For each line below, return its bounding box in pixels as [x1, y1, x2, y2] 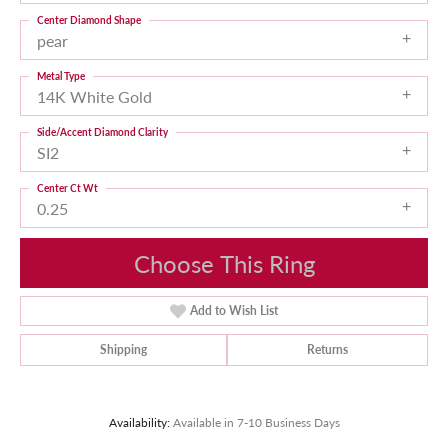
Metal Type [37, 69, 85, 83]
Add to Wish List [190, 302, 279, 320]
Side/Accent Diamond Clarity [37, 125, 168, 139]
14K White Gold [37, 85, 152, 108]
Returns [307, 341, 348, 359]
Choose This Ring [133, 246, 315, 281]
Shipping [100, 341, 147, 359]
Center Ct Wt [37, 181, 98, 195]
